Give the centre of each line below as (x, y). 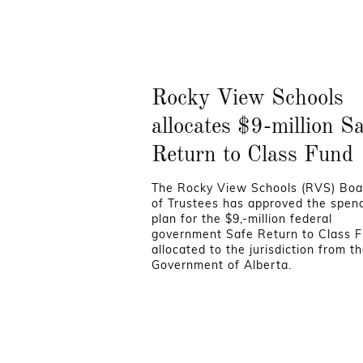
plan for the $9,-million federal (242, 218)
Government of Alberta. (222, 265)
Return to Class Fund (252, 156)
